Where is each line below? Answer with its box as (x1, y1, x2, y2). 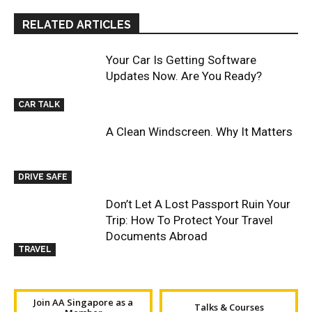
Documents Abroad (106, 229, 208, 244)
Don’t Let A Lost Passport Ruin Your (106, 197, 291, 212)
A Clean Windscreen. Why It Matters (106, 125, 293, 139)
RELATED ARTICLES (22, 17, 131, 31)
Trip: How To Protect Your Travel (106, 213, 274, 228)
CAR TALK (18, 100, 60, 110)
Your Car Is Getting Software (106, 52, 257, 67)
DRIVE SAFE (18, 172, 68, 182)
